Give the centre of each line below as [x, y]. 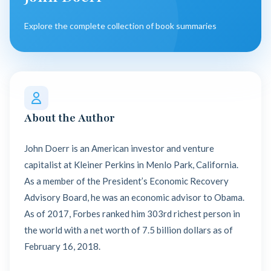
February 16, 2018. [62, 246]
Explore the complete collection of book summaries [120, 26]
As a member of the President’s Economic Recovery [126, 181]
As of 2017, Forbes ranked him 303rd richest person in [132, 214]
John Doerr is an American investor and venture [119, 148]
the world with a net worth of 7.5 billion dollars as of [129, 230]
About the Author [70, 118]
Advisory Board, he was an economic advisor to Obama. [134, 197]
